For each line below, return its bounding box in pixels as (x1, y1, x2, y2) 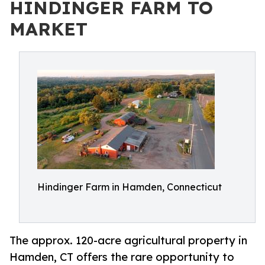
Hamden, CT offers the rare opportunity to (9, 250, 234, 264)
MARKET (9, 18, 88, 40)
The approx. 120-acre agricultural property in (9, 234, 247, 247)
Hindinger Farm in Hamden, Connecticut (37, 181, 222, 193)
